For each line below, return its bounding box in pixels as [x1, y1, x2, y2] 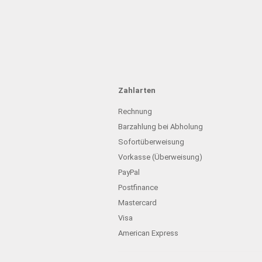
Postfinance [118, 183, 158, 192]
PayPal [118, 168, 140, 177]
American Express [118, 229, 178, 237]
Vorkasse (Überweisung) [118, 153, 202, 161]
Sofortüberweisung [118, 137, 184, 146]
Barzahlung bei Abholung [118, 122, 203, 131]
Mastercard [118, 198, 157, 207]
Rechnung [118, 107, 152, 116]
